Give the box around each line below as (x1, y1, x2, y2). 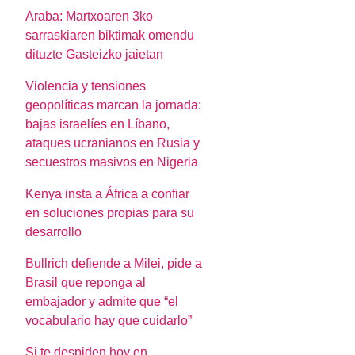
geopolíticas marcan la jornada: (25, 98, 202, 113)
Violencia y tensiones (25, 79, 147, 94)
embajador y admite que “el (25, 295, 179, 309)
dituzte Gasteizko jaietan (25, 48, 164, 62)
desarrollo (25, 225, 82, 239)
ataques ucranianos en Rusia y (25, 136, 200, 151)
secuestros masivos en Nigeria (25, 155, 199, 170)
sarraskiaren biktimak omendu (25, 29, 195, 43)
